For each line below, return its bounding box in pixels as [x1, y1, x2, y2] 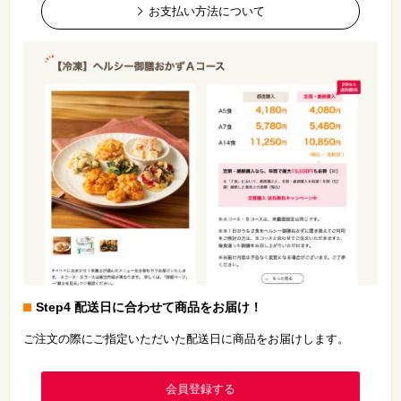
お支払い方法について [149, 4, 266, 18]
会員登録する [165, 382, 235, 397]
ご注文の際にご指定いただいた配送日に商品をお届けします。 [23, 332, 349, 346]
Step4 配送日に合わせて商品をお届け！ [36, 300, 262, 315]
